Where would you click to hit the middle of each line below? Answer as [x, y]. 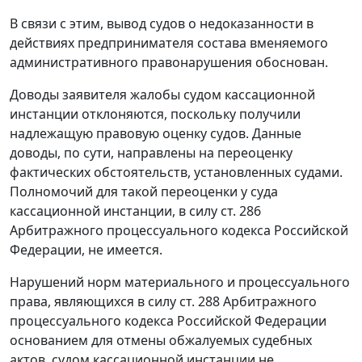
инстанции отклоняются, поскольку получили [155, 114]
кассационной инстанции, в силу [115, 211]
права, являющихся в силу [95, 302]
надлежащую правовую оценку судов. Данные [156, 134]
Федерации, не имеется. [86, 250]
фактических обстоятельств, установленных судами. [176, 173]
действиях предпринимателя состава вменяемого [169, 43]
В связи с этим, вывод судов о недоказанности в [162, 24]
